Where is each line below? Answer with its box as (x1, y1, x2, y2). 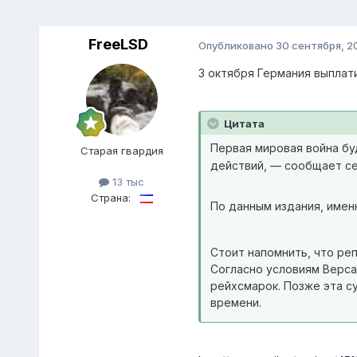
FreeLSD (88, 36, 149, 53)
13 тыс (109, 175, 145, 189)
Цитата (221, 117, 265, 131)
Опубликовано (198, 38, 276, 52)
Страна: (90, 190, 131, 204)
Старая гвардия (80, 144, 163, 158)
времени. (210, 296, 261, 310)
